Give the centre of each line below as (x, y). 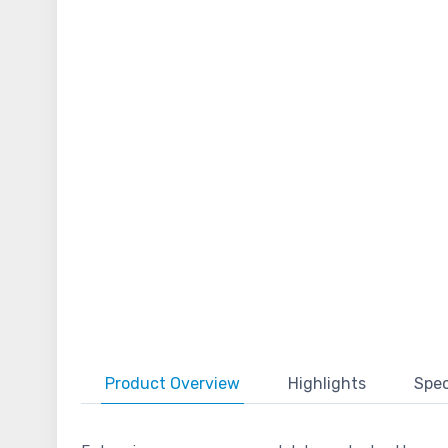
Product (137, 384)
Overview (205, 384)
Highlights (327, 384)
